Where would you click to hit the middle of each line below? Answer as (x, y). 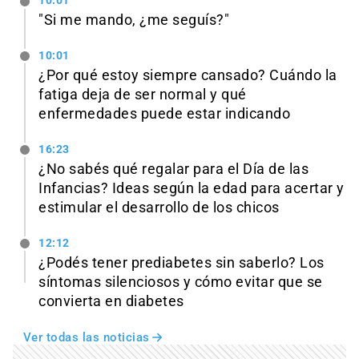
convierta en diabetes (111, 301)
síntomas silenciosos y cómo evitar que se (181, 282)
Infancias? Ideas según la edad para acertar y (192, 189)
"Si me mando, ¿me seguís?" (134, 20)
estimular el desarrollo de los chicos (159, 208)
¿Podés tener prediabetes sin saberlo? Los (182, 262)
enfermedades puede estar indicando (164, 114)
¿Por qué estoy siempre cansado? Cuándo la (188, 76)
